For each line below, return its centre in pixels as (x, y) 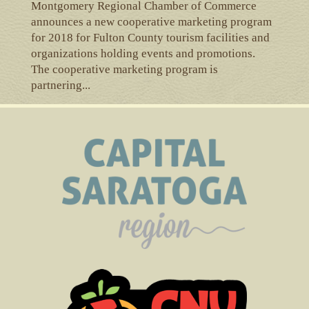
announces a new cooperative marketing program (151, 21)
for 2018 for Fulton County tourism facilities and (150, 37)
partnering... (60, 85)
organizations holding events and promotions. (144, 53)
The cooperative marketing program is (124, 69)
